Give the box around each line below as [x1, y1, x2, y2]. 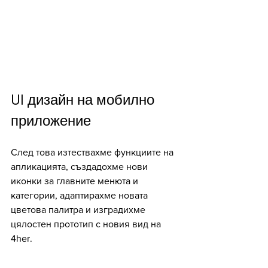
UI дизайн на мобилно [11, 90, 158, 109]
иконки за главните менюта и [11, 176, 141, 187]
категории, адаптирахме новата [11, 190, 150, 201]
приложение [11, 111, 91, 130]
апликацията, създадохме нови [11, 162, 150, 172]
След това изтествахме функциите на [11, 147, 176, 158]
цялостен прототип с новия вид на [11, 219, 163, 230]
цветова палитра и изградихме [11, 205, 148, 215]
